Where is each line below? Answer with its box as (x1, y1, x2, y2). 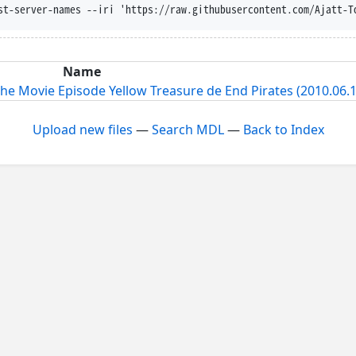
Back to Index (242, 120, 324, 138)
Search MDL (151, 120, 224, 138)
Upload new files (32, 120, 133, 138)
